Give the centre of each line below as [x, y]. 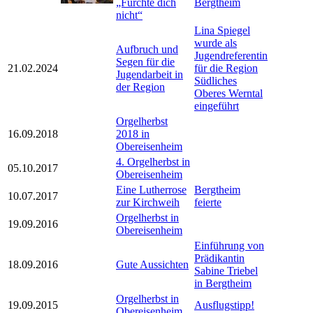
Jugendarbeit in [150, 75]
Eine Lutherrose [151, 190]
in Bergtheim [223, 284]
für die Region [226, 68]
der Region [140, 87]
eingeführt [217, 106]
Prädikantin [219, 259]
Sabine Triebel [226, 271]
